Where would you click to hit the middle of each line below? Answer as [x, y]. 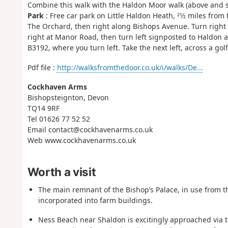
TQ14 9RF [43, 108]
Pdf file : [42, 67]
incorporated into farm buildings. [95, 200]
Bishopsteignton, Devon [68, 98]
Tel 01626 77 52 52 [59, 119]
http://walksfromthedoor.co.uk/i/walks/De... [130, 67]
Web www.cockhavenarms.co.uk [81, 140]
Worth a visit [62, 172]
